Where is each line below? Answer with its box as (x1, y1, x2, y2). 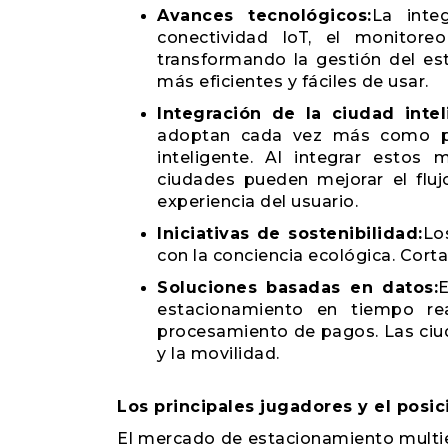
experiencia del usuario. (157, 192, 358, 211)
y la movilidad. (157, 344, 280, 363)
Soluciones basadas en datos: (157, 278, 439, 297)
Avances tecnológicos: (157, 6, 372, 25)
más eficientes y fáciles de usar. (157, 72, 429, 91)
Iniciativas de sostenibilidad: (157, 224, 423, 243)
